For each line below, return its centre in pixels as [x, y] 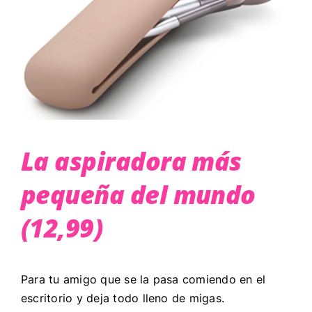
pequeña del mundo [138, 194]
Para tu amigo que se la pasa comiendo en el [143, 279]
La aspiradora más [131, 161]
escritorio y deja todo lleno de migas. [124, 298]
